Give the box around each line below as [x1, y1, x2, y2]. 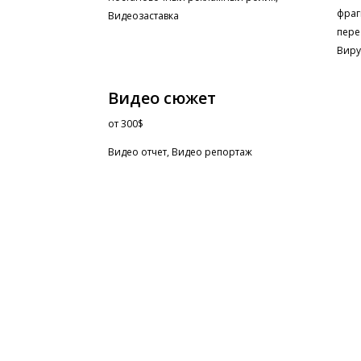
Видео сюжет [108, 87, 217, 110]
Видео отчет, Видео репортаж [108, 145, 253, 160]
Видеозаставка [108, 9, 180, 23]
